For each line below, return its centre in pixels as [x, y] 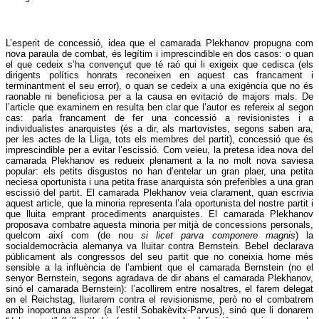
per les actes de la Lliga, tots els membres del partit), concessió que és [159, 140]
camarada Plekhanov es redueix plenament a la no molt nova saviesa [159, 161]
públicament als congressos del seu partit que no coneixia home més [159, 257]
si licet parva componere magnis [218, 236]
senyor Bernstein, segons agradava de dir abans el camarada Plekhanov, [159, 278]
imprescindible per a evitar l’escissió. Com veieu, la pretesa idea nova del [159, 150]
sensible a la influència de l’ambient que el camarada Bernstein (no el [159, 268]
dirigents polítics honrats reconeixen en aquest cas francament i [159, 75]
